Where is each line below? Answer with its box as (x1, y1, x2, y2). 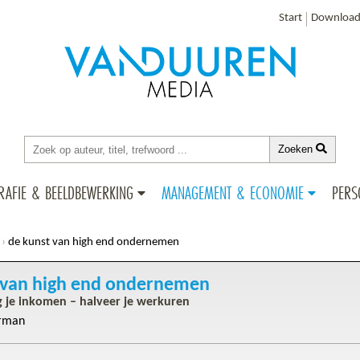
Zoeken (278, 143, 317, 156)
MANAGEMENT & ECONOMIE (162, 180, 304, 206)
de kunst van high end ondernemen (8, 236, 179, 249)
